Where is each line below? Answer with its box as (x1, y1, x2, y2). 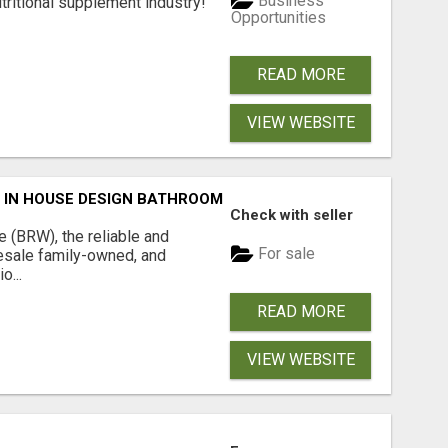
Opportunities (231, 7, 327, 27)
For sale (254, 244, 316, 264)
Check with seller (230, 205, 354, 224)
